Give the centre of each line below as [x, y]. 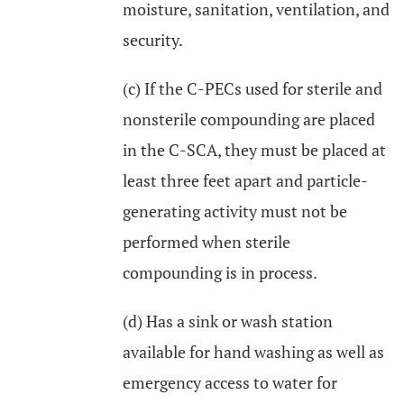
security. [153, 40]
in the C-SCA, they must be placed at [254, 150]
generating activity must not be [235, 211]
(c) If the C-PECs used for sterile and [252, 88]
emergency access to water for [230, 382]
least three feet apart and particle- [245, 180]
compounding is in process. [220, 272]
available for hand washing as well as [253, 352]
